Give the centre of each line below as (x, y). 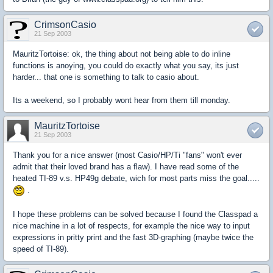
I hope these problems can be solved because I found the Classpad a (135, 214)
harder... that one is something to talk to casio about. (106, 77)
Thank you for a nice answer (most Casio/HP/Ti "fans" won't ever (127, 155)
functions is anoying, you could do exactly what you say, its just (126, 66)
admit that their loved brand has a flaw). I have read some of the (126, 167)
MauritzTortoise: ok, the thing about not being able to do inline (122, 54)
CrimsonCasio (65, 25)
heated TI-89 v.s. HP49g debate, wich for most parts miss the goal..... (136, 179)
